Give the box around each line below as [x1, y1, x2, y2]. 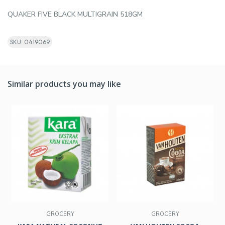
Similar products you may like [8, 78, 121, 90]
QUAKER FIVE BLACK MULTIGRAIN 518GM [8, 10, 143, 20]
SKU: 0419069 [10, 38, 50, 46]
